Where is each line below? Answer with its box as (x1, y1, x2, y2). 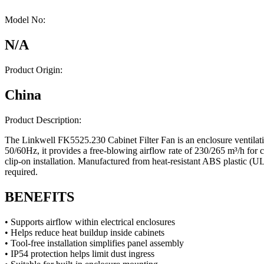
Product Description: (5, 114, 81, 125)
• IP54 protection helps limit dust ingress (5, 248, 154, 259)
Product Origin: (5, 65, 62, 75)
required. (5, 166, 38, 177)
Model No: (5, 15, 45, 25)
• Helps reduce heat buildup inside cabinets (5, 227, 164, 237)
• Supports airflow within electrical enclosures (5, 216, 175, 227)
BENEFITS (5, 189, 74, 204)
